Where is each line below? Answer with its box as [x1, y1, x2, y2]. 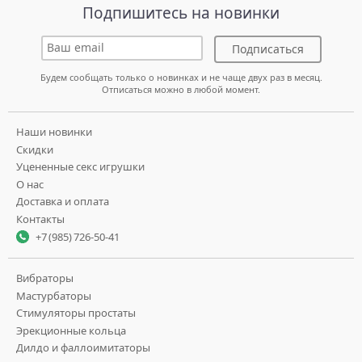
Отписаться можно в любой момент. [102, 82, 260, 95]
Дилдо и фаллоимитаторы [16, 340, 150, 356]
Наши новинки [16, 124, 92, 140]
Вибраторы [16, 271, 74, 286]
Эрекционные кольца [16, 322, 126, 338]
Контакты [16, 211, 65, 226]
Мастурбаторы [16, 288, 91, 303]
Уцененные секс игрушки [16, 159, 145, 175]
